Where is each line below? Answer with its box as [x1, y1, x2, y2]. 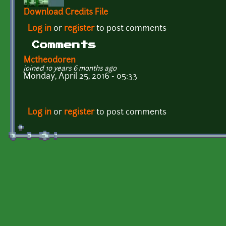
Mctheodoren [24, 56, 76, 65]
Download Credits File [24, 9, 108, 17]
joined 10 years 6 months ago [24, 65, 117, 72]
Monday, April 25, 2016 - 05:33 [24, 72, 137, 81]
